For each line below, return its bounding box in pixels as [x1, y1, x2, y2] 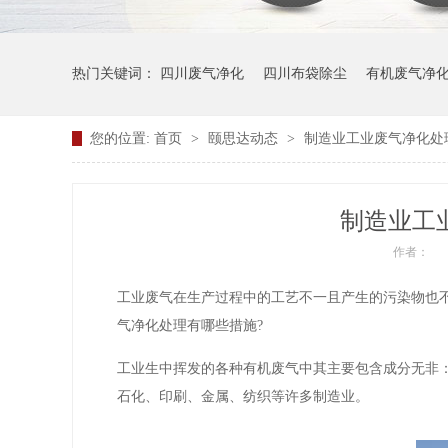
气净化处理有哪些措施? [117, 318, 263, 333]
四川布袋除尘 [263, 66, 347, 81]
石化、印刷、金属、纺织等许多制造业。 [117, 389, 369, 404]
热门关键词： [72, 66, 160, 81]
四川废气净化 [160, 66, 244, 81]
